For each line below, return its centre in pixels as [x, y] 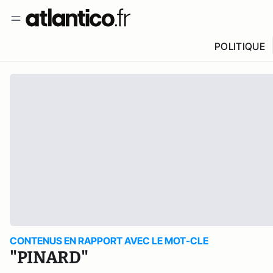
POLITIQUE [239, 46]
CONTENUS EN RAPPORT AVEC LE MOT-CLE [109, 241]
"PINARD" [49, 257]
